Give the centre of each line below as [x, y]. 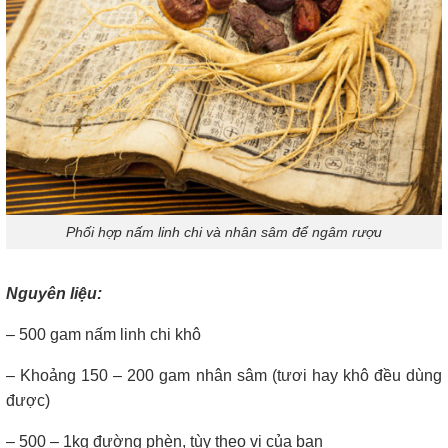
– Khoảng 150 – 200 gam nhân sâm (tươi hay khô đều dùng [224, 376]
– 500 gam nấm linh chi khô [103, 335]
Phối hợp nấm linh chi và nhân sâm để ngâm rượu [224, 231]
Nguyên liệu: [54, 294]
